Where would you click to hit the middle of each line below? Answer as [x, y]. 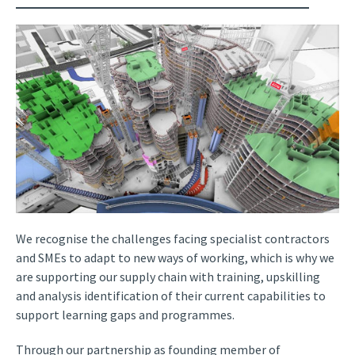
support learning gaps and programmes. [125, 315]
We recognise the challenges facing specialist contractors [173, 239]
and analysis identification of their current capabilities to [171, 296]
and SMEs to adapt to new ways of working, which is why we [175, 258]
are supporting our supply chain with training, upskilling [168, 277]
